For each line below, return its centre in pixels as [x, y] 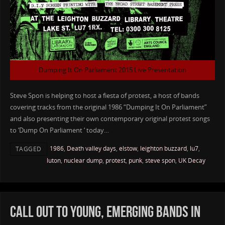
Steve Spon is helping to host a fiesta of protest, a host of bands [104, 95]
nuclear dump [83, 160]
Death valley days [91, 148]
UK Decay [192, 160]
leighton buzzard [163, 148]
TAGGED [28, 149]
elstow [128, 148]
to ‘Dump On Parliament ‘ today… [59, 130]
